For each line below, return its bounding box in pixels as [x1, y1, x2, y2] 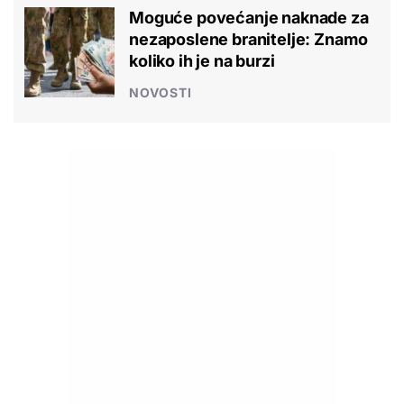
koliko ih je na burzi [129, 50, 275, 70]
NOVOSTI [129, 84, 192, 100]
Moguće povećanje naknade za [129, 7, 369, 27]
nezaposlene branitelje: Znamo [129, 29, 368, 49]
